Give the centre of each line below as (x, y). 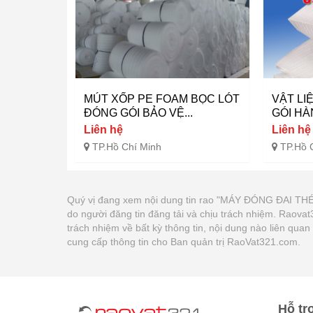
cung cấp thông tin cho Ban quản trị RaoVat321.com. (184, 242)
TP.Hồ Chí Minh (127, 147)
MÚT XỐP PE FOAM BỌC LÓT (162, 99)
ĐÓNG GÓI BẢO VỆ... (138, 113)
